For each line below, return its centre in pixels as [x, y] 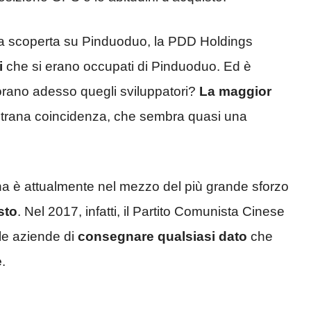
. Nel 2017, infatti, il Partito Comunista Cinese [151, 211]
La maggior [235, 92]
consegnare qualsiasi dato [162, 236]
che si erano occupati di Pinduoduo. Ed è [127, 67]
